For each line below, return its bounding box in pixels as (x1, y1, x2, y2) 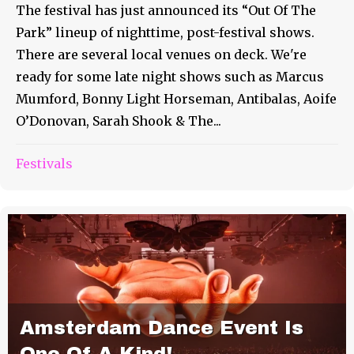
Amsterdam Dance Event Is (20, 318, 303, 339)
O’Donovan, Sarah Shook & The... (16, 113, 221, 130)
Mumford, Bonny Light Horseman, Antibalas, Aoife (16, 91, 337, 107)
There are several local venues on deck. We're (16, 47, 307, 63)
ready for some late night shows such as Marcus (16, 69, 324, 85)
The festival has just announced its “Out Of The (16, 2, 316, 19)
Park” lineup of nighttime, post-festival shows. (16, 24, 314, 41)
